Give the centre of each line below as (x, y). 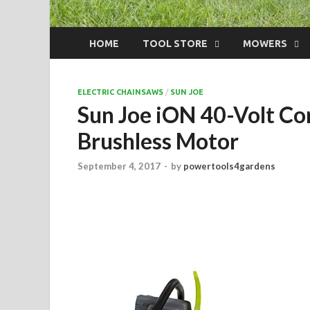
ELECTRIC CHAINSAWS (120, 92)
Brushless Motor (158, 141)
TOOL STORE (175, 43)
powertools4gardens (229, 166)
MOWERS (265, 43)
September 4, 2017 (119, 166)
